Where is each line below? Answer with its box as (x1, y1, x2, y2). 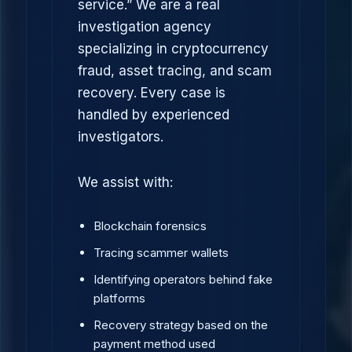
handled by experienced (78, 107, 229, 123)
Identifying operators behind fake (93, 272, 273, 287)
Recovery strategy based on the (93, 317, 268, 332)
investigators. (78, 129, 163, 145)
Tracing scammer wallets (93, 245, 229, 260)
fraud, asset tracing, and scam (78, 63, 272, 79)
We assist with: (78, 174, 173, 190)
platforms (93, 291, 145, 306)
